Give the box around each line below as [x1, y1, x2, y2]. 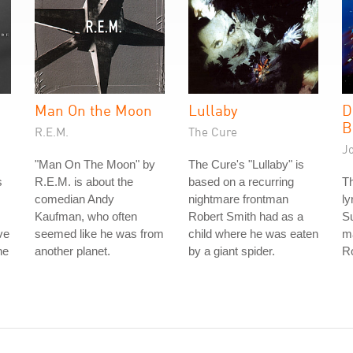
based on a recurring [188, 175, 294, 188]
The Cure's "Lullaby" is [188, 158, 304, 171]
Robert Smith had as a [188, 210, 303, 223]
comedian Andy [35, 192, 114, 206]
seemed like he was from [35, 227, 164, 240]
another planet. [35, 244, 110, 258]
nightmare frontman [188, 192, 288, 206]
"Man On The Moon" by [35, 158, 155, 171]
